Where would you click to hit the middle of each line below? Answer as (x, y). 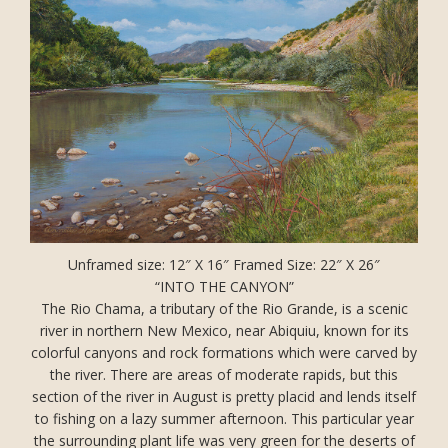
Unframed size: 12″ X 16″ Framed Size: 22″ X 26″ (224, 265)
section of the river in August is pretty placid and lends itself (224, 397)
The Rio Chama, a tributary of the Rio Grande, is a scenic (224, 309)
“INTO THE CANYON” (224, 287)
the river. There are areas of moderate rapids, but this (224, 375)
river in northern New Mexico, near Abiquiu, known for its (224, 331)
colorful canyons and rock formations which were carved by (224, 353)
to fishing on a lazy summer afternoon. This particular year (224, 419)
